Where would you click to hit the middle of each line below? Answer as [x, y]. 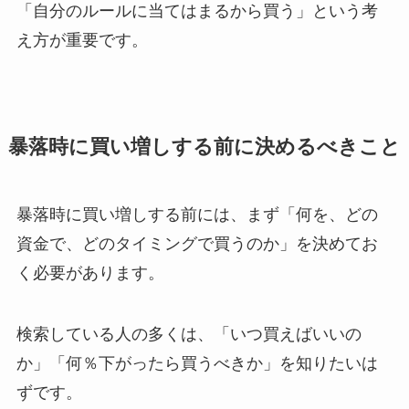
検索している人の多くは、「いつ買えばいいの [189, 335]
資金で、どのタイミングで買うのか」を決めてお [197, 243]
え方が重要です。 [82, 40]
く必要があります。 [90, 273]
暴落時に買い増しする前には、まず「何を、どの [197, 214]
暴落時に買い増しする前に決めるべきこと [204, 147]
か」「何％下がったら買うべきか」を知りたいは [197, 364]
